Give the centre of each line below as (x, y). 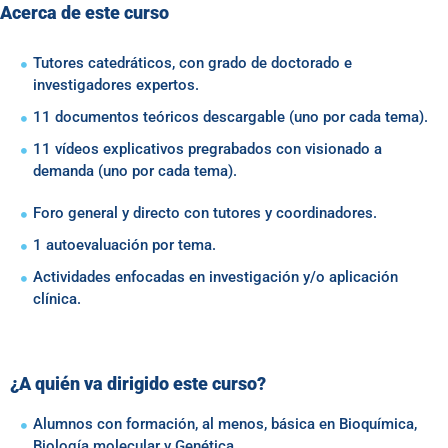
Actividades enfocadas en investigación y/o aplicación (215, 277)
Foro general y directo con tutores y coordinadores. (204, 213)
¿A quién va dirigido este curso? (138, 384)
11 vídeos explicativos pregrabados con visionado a (207, 149)
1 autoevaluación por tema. (124, 245)
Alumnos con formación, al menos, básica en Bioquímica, (224, 424)
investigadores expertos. (115, 85)
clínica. (56, 299)
